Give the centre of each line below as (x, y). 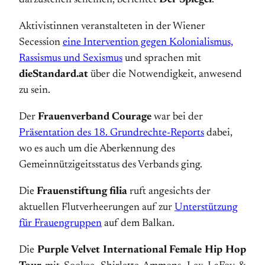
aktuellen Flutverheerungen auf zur (97, 208)
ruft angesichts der (169, 192)
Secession (41, 43)
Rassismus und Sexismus (71, 59)
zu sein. (35, 91)
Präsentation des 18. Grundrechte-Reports (112, 133)
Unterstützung (206, 208)
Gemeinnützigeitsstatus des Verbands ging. (111, 165)
